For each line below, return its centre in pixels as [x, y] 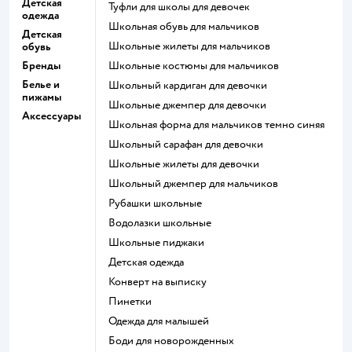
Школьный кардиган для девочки [193, 85]
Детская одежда [150, 262]
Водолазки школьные [163, 222]
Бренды [41, 65]
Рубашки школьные [158, 203]
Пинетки [134, 301]
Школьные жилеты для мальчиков [195, 46]
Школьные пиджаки [162, 242]
